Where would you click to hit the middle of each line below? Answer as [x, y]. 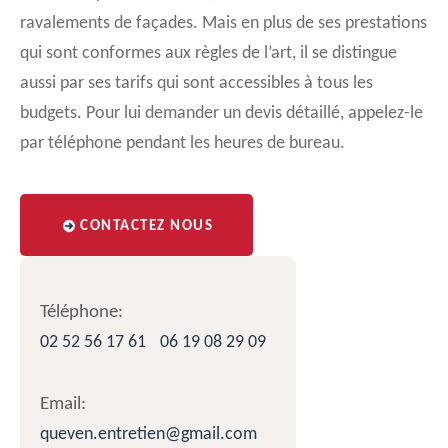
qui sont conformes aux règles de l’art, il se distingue [208, 53]
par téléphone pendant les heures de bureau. [182, 143]
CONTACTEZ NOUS [146, 226]
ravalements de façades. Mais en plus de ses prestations [223, 23]
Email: [63, 404]
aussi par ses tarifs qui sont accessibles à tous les [196, 83]
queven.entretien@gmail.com [148, 434]
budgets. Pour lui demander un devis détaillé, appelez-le [221, 113]
